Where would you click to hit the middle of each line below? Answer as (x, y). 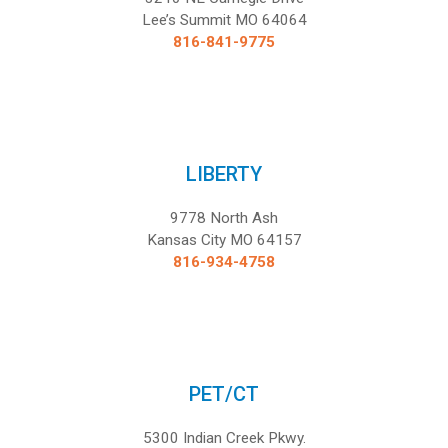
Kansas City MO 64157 (224, 239)
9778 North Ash (224, 217)
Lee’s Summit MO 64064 (224, 19)
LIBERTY (224, 173)
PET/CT (224, 393)
